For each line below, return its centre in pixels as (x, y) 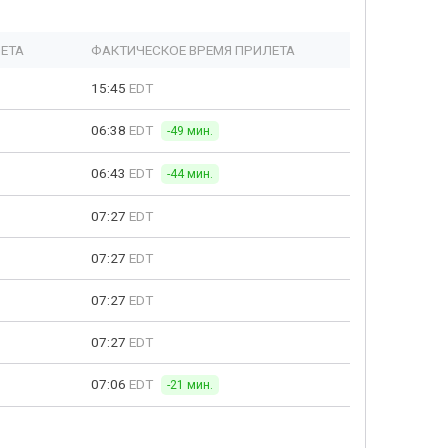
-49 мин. (190, 131)
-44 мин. (190, 174)
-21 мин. (190, 385)
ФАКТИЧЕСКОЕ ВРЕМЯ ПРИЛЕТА (193, 50)
